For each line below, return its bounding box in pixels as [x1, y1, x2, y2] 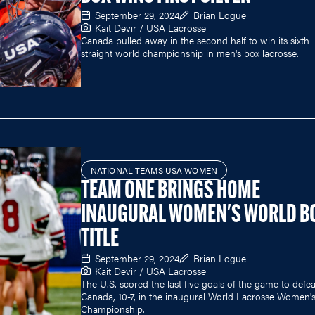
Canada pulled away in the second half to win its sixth [81, 32, 309, 47]
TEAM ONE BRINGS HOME [81, 179, 260, 205]
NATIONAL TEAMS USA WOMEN [91, 164, 217, 177]
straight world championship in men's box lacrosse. [81, 45, 299, 60]
